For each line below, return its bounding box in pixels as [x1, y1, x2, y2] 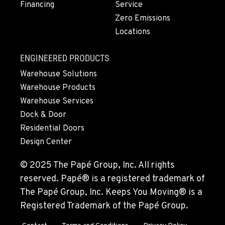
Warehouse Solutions [20, 69, 97, 80]
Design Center [20, 137, 72, 148]
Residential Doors [20, 124, 84, 134]
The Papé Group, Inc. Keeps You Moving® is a [20, 187, 202, 199]
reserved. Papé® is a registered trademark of [20, 173, 205, 185]
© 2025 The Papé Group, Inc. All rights [20, 160, 175, 172]
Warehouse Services [20, 96, 93, 107]
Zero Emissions [115, 14, 170, 24]
